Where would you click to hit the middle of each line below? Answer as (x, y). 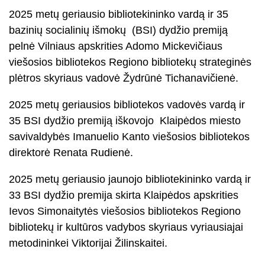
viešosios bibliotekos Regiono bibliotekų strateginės (130, 62)
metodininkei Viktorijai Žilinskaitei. (88, 243)
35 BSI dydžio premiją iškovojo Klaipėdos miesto (125, 121)
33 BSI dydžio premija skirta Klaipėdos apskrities (124, 195)
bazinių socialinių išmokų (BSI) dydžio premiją (118, 30)
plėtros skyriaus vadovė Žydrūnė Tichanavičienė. (125, 78)
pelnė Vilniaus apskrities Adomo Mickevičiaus (116, 46)
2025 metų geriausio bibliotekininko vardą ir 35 (119, 14)
